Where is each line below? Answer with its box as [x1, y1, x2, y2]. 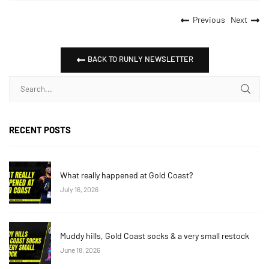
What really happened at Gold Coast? [60, 169, 193, 180]
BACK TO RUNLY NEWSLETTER [85, 53, 193, 64]
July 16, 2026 [60, 184, 98, 193]
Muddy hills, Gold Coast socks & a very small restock [60, 230, 249, 241]
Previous [193, 14, 225, 25]
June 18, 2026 [60, 245, 100, 254]
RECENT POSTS [9, 124, 71, 135]
